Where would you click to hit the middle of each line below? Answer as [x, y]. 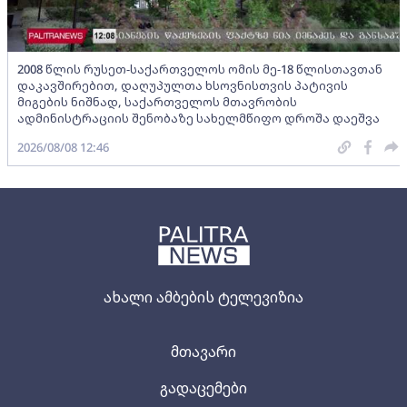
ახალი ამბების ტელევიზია [203, 297]
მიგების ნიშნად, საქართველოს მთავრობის [157, 101]
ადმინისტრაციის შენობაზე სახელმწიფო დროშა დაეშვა [199, 118]
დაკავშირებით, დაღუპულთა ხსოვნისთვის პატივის [183, 85]
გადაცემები [203, 387]
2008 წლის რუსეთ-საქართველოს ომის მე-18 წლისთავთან [200, 69]
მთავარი [203, 351]
